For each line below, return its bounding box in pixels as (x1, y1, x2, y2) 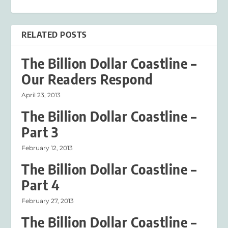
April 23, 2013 (21, 91, 61, 99)
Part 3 (21, 123, 59, 140)
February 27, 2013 (21, 196, 74, 205)
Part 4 (21, 176, 60, 193)
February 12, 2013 (21, 144, 73, 152)
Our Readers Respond (21, 70, 153, 88)
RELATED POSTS (21, 29, 87, 40)
